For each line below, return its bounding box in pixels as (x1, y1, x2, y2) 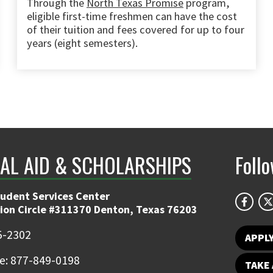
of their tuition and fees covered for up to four (27, 23, 244, 37)
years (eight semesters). (27, 36, 138, 50)
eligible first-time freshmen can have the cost (27, 9, 237, 23)
